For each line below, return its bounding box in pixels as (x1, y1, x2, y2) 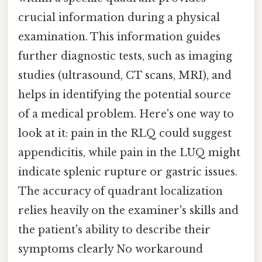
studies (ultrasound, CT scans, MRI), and (18, 68, 232, 82)
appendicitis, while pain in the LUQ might (18, 146, 240, 159)
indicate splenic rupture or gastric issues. (18, 165, 237, 178)
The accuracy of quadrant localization (18, 184, 223, 198)
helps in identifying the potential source (18, 88, 231, 101)
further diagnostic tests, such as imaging (18, 49, 232, 63)
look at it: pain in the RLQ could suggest (18, 126, 232, 140)
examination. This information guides (18, 30, 220, 43)
